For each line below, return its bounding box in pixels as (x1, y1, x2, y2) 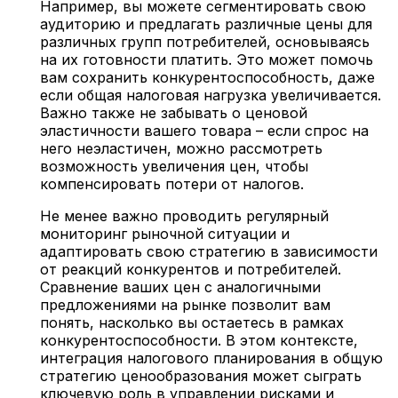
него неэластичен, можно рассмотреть (40, 139, 322, 158)
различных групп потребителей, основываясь (40, 33, 370, 52)
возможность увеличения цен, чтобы (40, 157, 308, 176)
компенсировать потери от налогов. (40, 175, 304, 194)
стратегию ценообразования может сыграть (40, 367, 362, 386)
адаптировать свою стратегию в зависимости (40, 243, 378, 261)
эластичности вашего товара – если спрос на (40, 122, 369, 140)
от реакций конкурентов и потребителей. (40, 260, 341, 279)
